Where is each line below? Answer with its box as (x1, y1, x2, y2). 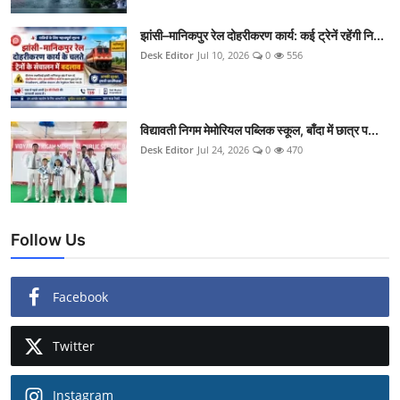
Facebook (53, 288, 108, 306)
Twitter (53, 337, 95, 355)
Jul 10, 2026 (197, 48, 249, 62)
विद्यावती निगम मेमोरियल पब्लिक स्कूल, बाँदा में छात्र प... (140, 122, 379, 138)
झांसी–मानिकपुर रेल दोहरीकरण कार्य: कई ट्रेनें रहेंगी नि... (140, 28, 384, 44)
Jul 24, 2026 (197, 143, 249, 157)
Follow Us (11, 230, 86, 250)
